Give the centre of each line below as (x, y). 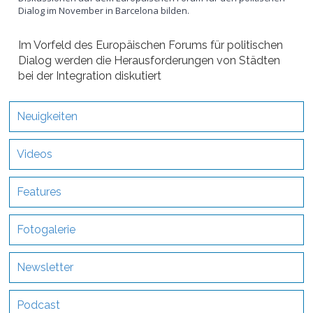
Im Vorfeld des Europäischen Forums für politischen (151, 45)
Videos (35, 154)
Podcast (39, 305)
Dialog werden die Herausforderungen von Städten (150, 60)
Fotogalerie (46, 229)
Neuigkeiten (48, 116)
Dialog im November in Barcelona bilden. (104, 10)
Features (39, 191)
